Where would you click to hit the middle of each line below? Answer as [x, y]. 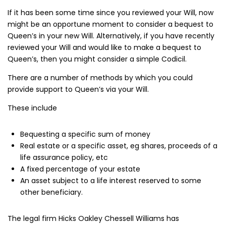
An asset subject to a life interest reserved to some [111, 180]
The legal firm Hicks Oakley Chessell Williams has [93, 218]
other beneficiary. [51, 192]
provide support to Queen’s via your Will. [78, 89]
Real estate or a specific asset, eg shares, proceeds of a [119, 146]
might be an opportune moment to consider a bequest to [110, 24]
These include [32, 108]
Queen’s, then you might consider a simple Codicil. [97, 59]
